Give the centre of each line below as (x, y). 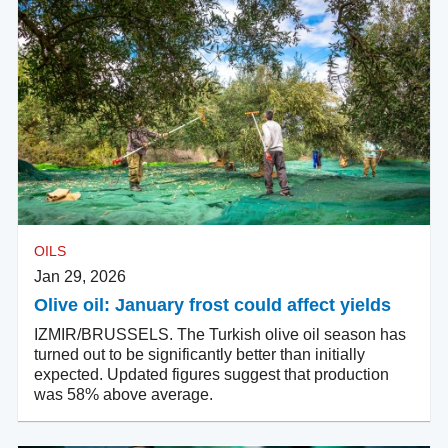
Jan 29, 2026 (80, 277)
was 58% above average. (123, 395)
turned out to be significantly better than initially (199, 355)
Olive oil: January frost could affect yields (212, 305)
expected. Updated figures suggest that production (211, 375)
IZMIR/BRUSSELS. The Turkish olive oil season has (220, 335)
